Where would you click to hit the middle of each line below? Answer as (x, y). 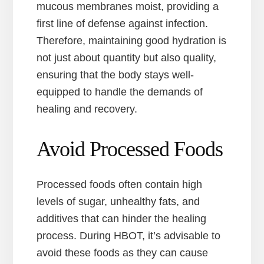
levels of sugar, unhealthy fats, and (118, 202)
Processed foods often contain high (120, 184)
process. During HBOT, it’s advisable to (129, 236)
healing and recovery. (87, 109)
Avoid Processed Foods (130, 149)
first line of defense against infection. (123, 24)
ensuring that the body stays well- (115, 75)
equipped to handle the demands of (120, 92)
